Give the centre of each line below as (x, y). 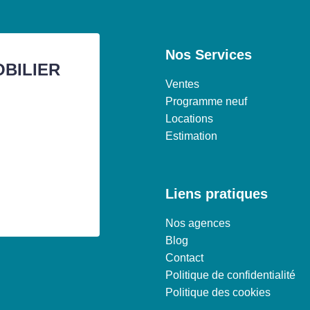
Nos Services (209, 54)
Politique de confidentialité (230, 275)
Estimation (191, 136)
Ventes (182, 84)
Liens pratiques (217, 193)
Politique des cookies (218, 292)
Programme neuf (206, 101)
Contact (184, 257)
